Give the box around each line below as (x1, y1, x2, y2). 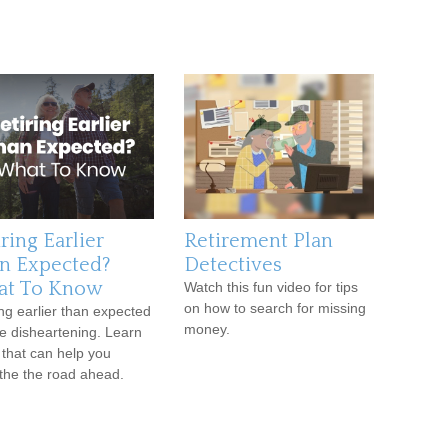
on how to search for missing (184, 300, 366, 316)
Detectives (184, 254, 282, 276)
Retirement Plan (184, 230, 333, 252)
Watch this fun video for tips (184, 279, 358, 295)
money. (184, 321, 230, 337)
